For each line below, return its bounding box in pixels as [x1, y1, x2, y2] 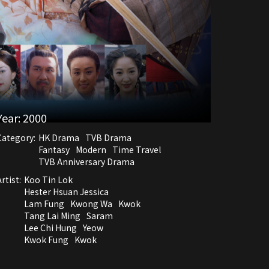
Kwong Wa [70, 197, 112, 210]
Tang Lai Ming [24, 209, 80, 222]
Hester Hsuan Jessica [24, 185, 109, 198]
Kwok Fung [24, 233, 68, 246]
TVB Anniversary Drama [38, 155, 134, 168]
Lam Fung [24, 197, 64, 210]
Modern [76, 143, 106, 156]
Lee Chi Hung [24, 221, 77, 234]
